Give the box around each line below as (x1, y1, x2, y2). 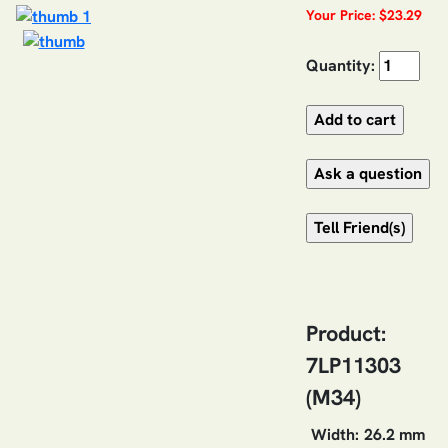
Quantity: (306, 54, 375, 76)
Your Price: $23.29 (306, 5, 422, 24)
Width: (311, 423, 359, 445)
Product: (306, 318, 386, 348)
